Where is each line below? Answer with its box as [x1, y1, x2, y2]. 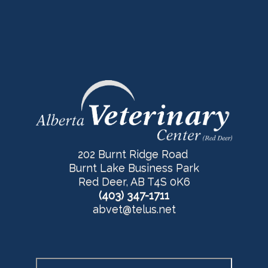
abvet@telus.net [92, 203, 176, 216]
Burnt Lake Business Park [69, 162, 199, 175]
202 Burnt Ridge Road [77, 148, 191, 161]
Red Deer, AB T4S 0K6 [78, 175, 190, 188]
